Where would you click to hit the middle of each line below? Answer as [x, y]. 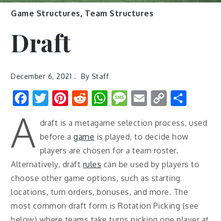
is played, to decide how [142, 137]
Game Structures [46, 14]
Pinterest [101, 98]
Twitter [75, 98]
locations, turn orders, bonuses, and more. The [100, 192]
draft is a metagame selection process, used [124, 123]
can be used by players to [150, 165]
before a [57, 137]
